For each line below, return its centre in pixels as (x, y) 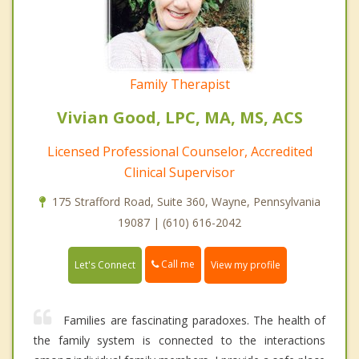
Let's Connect (105, 264)
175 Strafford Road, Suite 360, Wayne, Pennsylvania (186, 202)
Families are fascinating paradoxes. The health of (194, 320)
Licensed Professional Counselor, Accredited (179, 152)
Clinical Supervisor (179, 173)
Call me (177, 264)
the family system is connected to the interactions (179, 340)
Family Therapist (179, 85)
